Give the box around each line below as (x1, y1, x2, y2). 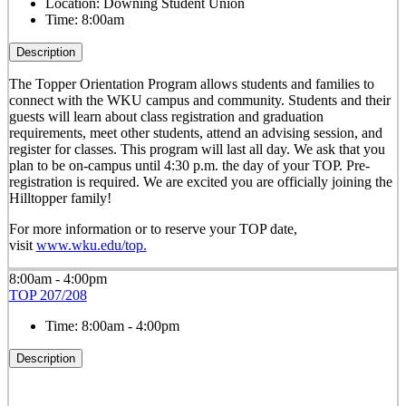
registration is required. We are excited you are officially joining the (8, 173, 392, 189)
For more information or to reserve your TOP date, (8, 220, 297, 237)
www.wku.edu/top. (35, 237, 147, 253)
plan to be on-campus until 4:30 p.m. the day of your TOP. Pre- (8, 157, 370, 173)
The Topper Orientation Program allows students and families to (8, 75, 374, 92)
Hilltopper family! (8, 189, 111, 206)
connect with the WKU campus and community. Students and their (8, 92, 391, 108)
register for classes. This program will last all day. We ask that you (8, 140, 385, 157)
